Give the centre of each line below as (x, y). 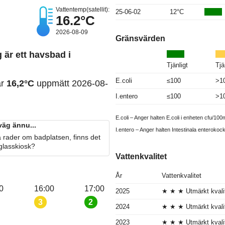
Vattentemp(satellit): (83, 10)
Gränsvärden (140, 38)
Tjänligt (177, 65)
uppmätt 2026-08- (71, 84)
